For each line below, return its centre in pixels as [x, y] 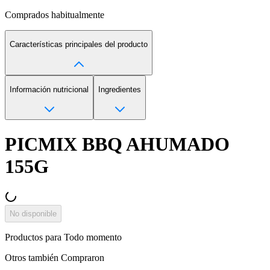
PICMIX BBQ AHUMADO [117, 144]
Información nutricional [49, 89]
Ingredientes [120, 89]
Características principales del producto [79, 45]
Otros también [33, 257]
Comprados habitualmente [55, 15]
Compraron [83, 257]
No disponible [33, 213]
